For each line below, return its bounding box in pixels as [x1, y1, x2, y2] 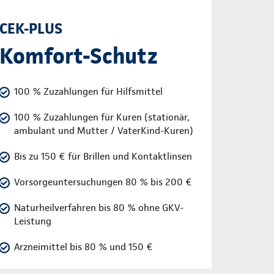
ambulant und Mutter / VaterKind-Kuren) [14, 125, 194, 137]
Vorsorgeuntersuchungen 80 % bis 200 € [14, 176, 193, 188]
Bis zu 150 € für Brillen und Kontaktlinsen [14, 150, 193, 163]
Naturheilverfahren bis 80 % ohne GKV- [14, 202, 184, 214]
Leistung [14, 215, 52, 228]
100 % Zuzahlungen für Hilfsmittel [14, 86, 163, 98]
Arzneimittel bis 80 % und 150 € [14, 241, 154, 253]
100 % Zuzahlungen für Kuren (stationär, [14, 111, 190, 124]
